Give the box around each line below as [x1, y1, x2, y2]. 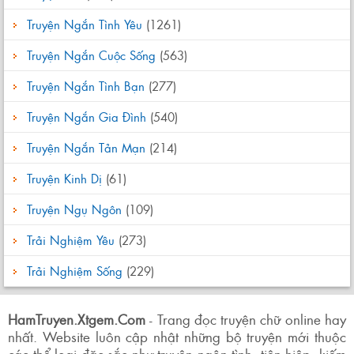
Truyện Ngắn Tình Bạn [27, 77, 145, 95]
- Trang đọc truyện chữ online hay [145, 309, 346, 329]
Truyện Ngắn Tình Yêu [27, 15, 142, 33]
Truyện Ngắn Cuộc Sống [27, 46, 156, 64]
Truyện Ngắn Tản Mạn [27, 138, 145, 156]
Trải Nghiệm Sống [27, 262, 122, 280]
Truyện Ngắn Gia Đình [27, 107, 146, 126]
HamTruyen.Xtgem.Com [8, 309, 145, 329]
